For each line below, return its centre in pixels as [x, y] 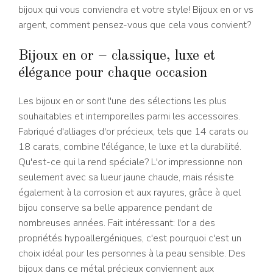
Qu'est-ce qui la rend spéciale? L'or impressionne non [130, 162]
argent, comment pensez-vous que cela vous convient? [135, 25]
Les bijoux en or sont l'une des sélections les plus [122, 101]
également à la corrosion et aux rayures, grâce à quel [129, 192]
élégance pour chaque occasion [113, 73]
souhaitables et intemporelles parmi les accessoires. [129, 116]
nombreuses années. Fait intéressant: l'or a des [117, 223]
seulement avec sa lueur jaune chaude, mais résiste [126, 177]
